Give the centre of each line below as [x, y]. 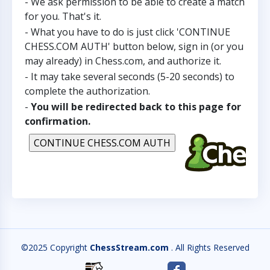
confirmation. [58, 121]
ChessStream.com [130, 247]
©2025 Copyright [55, 247]
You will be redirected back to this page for [136, 107]
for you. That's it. [63, 16]
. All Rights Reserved [210, 247]
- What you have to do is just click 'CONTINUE [127, 32]
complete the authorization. [87, 91]
